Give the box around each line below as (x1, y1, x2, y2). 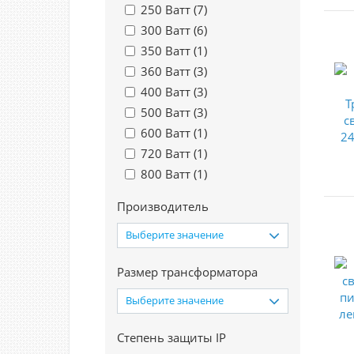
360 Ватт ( (141, 63, 197, 79)
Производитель (117, 198, 209, 214)
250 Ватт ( (141, 2, 197, 17)
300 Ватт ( (141, 22, 197, 38)
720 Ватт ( (141, 145, 197, 161)
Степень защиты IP (117, 330, 226, 345)
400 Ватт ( (141, 84, 197, 100)
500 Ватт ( (141, 104, 197, 120)
